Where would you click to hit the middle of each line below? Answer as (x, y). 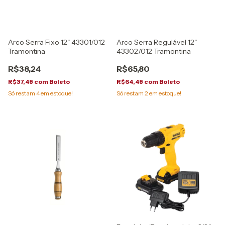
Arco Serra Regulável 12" (157, 42)
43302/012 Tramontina (154, 51)
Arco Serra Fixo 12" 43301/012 (57, 42)
